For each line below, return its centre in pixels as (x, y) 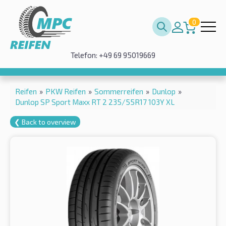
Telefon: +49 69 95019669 (113, 55)
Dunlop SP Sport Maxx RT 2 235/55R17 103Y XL (95, 102)
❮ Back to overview (45, 122)
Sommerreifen (119, 91)
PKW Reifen (66, 91)
